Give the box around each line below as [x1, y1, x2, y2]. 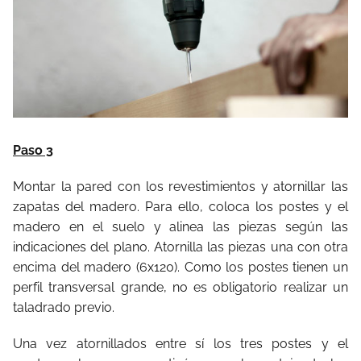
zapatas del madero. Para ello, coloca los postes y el [13, 198, 348, 214]
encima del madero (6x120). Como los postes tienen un [13, 259, 348, 275]
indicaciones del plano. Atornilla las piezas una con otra [13, 239, 348, 255]
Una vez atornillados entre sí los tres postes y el [13, 335, 348, 351]
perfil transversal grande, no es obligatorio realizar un [13, 279, 348, 295]
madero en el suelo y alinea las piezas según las [13, 218, 348, 234]
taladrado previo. [13, 299, 114, 315]
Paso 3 [13, 142, 53, 158]
